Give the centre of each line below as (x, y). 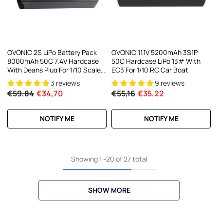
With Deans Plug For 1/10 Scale (54, 70)
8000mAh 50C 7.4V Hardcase (53, 61)
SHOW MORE (109, 190)
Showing (84, 159)
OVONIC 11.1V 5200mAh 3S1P (154, 53)
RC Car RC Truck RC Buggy (49, 79)
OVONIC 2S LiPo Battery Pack (52, 53)
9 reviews (170, 83)
